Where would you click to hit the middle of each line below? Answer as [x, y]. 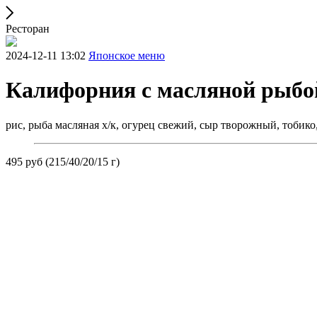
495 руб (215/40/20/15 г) [63, 161]
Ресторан [28, 29]
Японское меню [127, 56]
